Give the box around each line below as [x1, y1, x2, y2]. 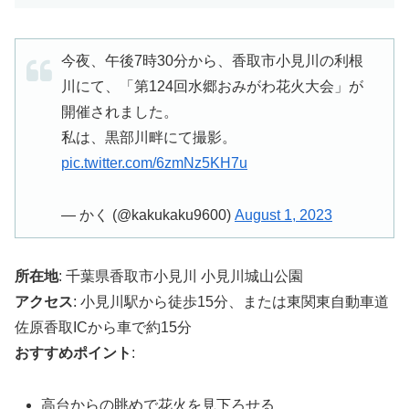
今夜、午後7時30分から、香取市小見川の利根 [61, 52, 363, 68]
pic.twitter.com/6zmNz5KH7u [61, 154, 247, 171]
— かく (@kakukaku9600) [61, 206, 235, 223]
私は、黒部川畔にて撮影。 [61, 129, 236, 145]
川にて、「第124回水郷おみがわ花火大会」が [61, 78, 363, 94]
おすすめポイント [15, 345, 131, 362]
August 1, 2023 [235, 206, 332, 223]
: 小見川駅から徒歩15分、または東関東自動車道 [73, 294, 389, 310]
